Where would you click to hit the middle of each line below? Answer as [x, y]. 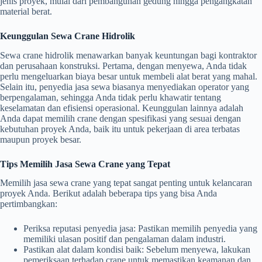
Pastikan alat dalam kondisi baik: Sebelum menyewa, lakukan [137, 250]
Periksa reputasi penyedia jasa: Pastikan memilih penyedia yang [140, 229]
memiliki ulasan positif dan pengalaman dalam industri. [125, 239]
